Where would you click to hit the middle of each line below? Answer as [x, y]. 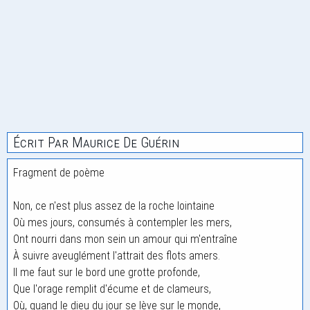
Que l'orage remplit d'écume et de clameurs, [112, 289]
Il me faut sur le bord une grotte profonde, [107, 272]
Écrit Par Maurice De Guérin [96, 143]
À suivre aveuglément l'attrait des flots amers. [117, 256]
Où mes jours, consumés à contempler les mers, [122, 222]
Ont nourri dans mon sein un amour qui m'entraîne [125, 239]
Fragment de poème [59, 173]
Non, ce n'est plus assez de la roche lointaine [114, 206]
